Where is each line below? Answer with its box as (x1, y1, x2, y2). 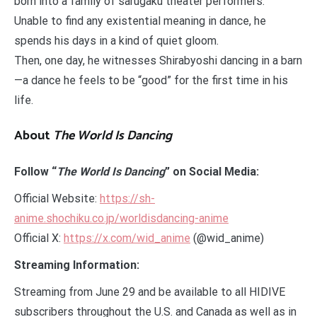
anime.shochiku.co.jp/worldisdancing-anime (14, 212, 229, 226)
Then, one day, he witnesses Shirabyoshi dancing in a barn (14, 54, 302, 68)
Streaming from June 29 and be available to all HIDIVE (14, 285, 285, 299)
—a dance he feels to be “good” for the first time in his (14, 74, 288, 88)
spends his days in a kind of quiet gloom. (14, 34, 219, 48)
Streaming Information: (14, 258, 139, 272)
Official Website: (14, 192, 100, 206)
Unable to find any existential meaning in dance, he (14, 14, 266, 28)
